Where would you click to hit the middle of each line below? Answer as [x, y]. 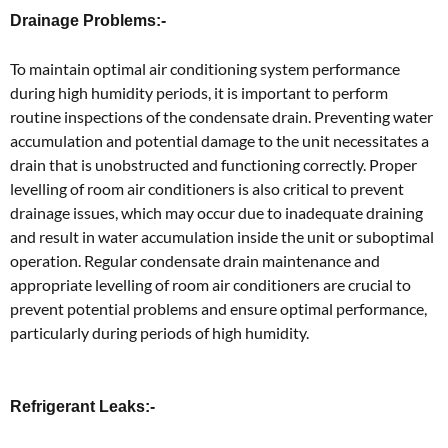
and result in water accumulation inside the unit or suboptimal [222, 236]
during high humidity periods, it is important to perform [199, 92]
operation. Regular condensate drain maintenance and [195, 260]
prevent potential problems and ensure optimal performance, [218, 308]
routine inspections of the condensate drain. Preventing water [221, 116]
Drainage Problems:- [88, 20]
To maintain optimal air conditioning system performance [205, 68]
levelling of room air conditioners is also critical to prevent [207, 188]
